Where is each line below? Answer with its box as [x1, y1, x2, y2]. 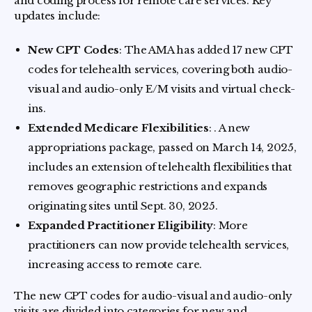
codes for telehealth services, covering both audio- [28, 63, 292, 76]
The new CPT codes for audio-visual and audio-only [14, 289, 292, 302]
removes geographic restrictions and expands [28, 180, 268, 193]
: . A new [208, 121, 251, 134]
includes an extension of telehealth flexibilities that [28, 160, 292, 173]
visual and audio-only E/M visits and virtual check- [28, 82, 295, 95]
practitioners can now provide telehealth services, [28, 238, 290, 251]
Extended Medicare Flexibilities [28, 121, 209, 134]
